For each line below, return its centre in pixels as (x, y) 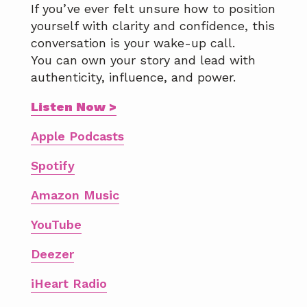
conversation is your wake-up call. (133, 43)
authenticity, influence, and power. (133, 77)
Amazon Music (75, 195)
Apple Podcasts (77, 136)
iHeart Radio (69, 284)
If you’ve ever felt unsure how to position (153, 9)
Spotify (53, 166)
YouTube (56, 225)
